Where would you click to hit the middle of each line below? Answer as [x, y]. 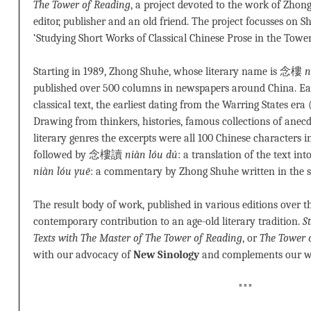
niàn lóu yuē [62, 171]
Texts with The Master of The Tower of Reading [138, 238]
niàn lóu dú [151, 154]
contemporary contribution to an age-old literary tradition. [168, 221]
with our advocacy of [83, 254]
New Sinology [166, 254]
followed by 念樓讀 [79, 154]
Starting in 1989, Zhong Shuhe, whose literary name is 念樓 [169, 71]
